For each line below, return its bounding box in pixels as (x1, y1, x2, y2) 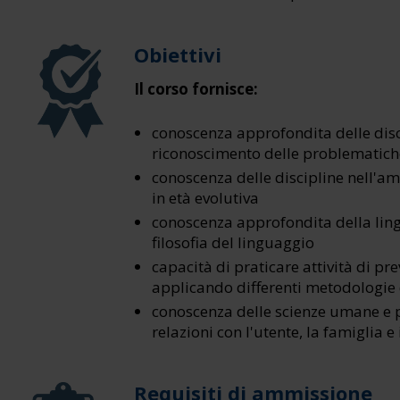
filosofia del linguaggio (152, 232, 314, 253)
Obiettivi (134, 41, 221, 68)
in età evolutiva (152, 187, 259, 208)
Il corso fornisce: (134, 79, 258, 99)
